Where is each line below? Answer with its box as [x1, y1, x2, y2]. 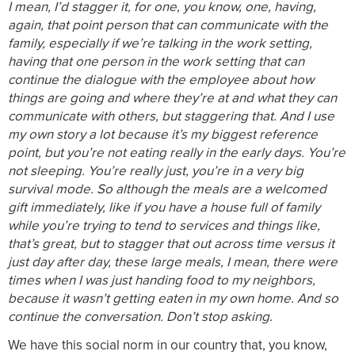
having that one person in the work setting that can [8, 52, 304, 72]
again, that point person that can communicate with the [8, 15, 328, 36]
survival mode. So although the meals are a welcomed [8, 179, 326, 200]
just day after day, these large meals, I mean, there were [8, 252, 338, 273]
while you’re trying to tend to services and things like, [8, 216, 320, 236]
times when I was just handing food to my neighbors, [8, 270, 315, 291]
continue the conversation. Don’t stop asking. [8, 307, 273, 327]
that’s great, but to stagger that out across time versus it [8, 234, 334, 254]
